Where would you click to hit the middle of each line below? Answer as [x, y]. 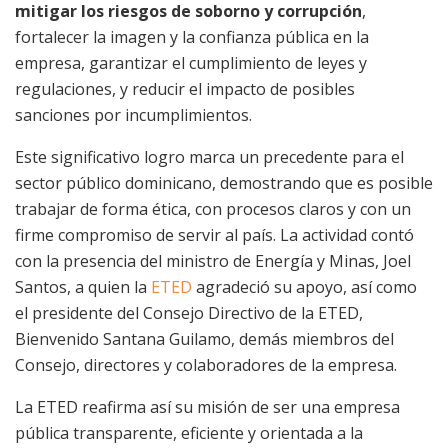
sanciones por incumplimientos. [133, 114]
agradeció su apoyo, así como [304, 286]
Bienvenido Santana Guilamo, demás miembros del [204, 338]
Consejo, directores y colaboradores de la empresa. [206, 364]
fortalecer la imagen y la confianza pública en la [192, 36]
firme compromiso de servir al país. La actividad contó [214, 234]
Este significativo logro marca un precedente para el [209, 156]
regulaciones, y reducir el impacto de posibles [185, 88]
